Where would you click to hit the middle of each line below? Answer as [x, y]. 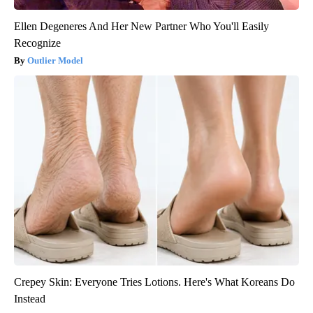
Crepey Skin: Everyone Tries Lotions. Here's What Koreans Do [154, 282]
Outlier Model [55, 61]
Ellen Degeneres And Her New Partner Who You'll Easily [141, 27]
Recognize [37, 43]
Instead [30, 299]
